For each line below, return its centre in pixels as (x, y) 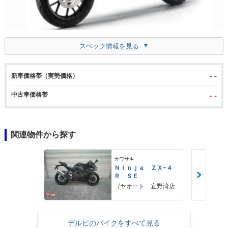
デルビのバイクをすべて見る (114, 223)
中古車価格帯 (29, 94)
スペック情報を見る (109, 46)
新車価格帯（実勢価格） (45, 76)
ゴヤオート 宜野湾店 (145, 187)
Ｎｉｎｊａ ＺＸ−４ (144, 168)
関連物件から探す (43, 134)
